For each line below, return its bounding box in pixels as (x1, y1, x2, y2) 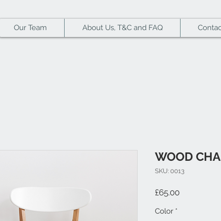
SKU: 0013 (155, 167, 184, 175)
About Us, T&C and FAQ (82, 23, 163, 32)
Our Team (13, 23, 47, 32)
